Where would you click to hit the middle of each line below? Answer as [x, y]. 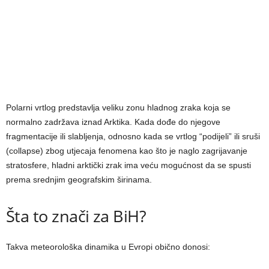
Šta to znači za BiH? [76, 216]
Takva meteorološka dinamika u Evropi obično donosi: [108, 246]
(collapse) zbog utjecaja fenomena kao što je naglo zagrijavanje [127, 150]
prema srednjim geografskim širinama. [79, 179]
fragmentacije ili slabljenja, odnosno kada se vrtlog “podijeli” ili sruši [133, 136]
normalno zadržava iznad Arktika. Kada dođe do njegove [113, 122]
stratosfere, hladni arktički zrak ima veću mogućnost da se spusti [128, 165]
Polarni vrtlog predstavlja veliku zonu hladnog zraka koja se [118, 107]
